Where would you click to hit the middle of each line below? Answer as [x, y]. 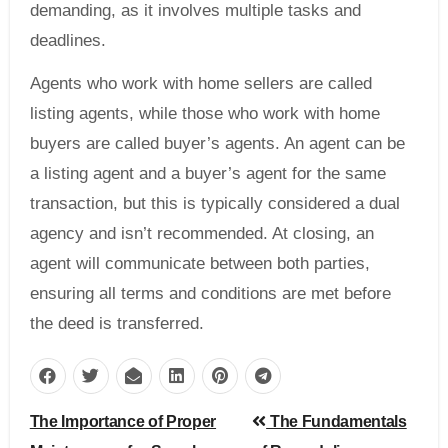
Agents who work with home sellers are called [200, 83]
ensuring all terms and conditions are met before [210, 293]
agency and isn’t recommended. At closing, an [201, 233]
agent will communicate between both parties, [199, 263]
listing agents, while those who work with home [204, 113]
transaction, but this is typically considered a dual [214, 203]
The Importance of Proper [123, 422]
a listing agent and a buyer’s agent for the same [207, 173]
